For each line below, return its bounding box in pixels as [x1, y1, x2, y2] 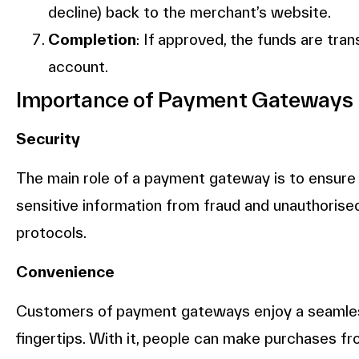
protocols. [16, 224, 87, 242]
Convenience [16, 263, 115, 281]
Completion [48, 30, 136, 49]
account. [48, 58, 108, 76]
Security [16, 130, 80, 148]
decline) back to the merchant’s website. [48, 3, 331, 22]
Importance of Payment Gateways [16, 87, 353, 112]
